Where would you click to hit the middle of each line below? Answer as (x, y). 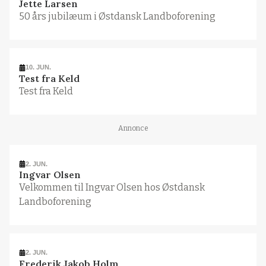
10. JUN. (39, 67)
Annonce (133, 129)
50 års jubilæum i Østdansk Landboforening (117, 17)
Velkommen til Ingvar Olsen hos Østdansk (112, 188)
